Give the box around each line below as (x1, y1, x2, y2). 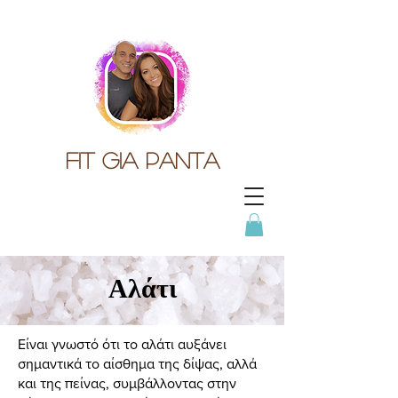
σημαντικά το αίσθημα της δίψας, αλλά (18, 356, 257, 372)
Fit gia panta (65, 149, 219, 171)
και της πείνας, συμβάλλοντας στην (18, 376, 236, 392)
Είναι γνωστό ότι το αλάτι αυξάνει (18, 337, 227, 353)
